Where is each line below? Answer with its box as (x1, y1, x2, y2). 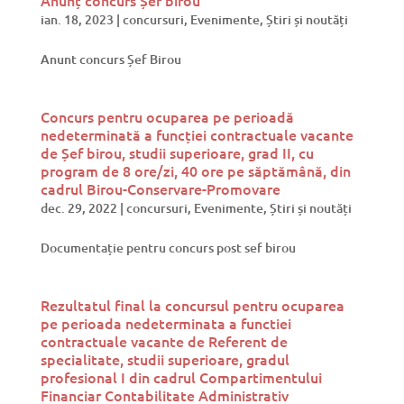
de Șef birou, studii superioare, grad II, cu (40, 142, 314, 162)
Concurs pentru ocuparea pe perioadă (40, 106, 294, 126)
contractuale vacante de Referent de (40, 330, 288, 351)
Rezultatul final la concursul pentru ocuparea (40, 294, 344, 315)
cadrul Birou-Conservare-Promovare (40, 178, 280, 198)
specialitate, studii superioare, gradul (40, 348, 289, 369)
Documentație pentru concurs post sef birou (40, 238, 296, 256)
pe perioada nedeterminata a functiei (40, 312, 291, 333)
